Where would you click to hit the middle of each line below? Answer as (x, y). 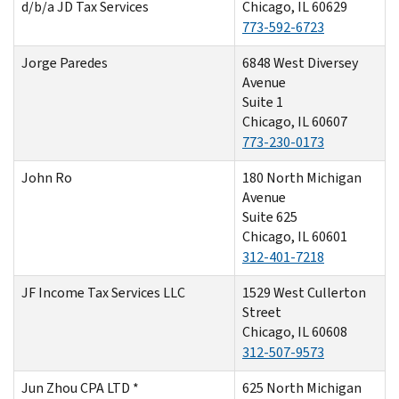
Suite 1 (263, 102)
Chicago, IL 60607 (295, 121)
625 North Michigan (302, 387)
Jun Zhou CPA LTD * (80, 387)
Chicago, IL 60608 (295, 331)
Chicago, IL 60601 (295, 236)
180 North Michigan (302, 177)
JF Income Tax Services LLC (103, 292)
